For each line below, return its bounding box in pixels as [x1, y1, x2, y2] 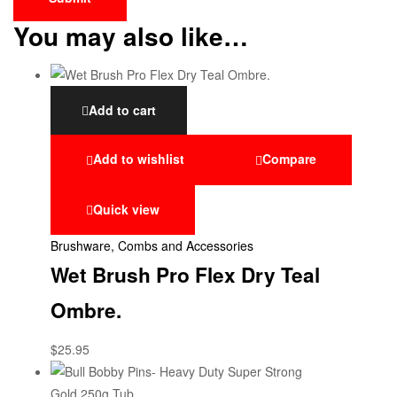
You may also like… [13, 17, 248, 54]
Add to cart [89, 101, 156, 120]
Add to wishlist [93, 150, 184, 168]
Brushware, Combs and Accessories [51, 236, 253, 254]
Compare [262, 150, 316, 168]
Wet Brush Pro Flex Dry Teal [51, 260, 320, 289]
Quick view [93, 199, 160, 218]
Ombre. [51, 295, 121, 324]
